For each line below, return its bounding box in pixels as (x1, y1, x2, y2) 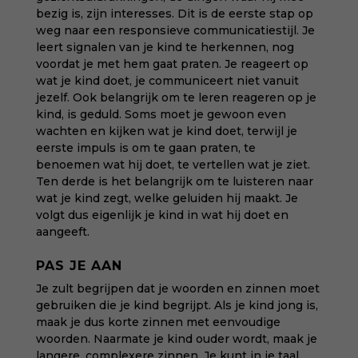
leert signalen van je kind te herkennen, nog (35, 40, 294, 54)
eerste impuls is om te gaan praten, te (35, 141, 256, 155)
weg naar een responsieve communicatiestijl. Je (35, 23, 315, 38)
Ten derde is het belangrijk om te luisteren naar (35, 174, 313, 189)
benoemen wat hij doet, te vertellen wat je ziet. (35, 157, 310, 172)
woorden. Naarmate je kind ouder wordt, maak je (35, 332, 317, 346)
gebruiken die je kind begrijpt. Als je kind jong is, (35, 298, 318, 312)
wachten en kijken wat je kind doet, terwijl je (35, 124, 297, 138)
